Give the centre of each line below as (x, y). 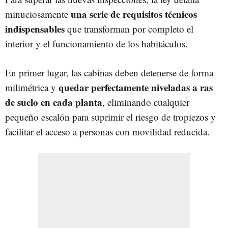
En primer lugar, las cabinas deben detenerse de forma (109, 72)
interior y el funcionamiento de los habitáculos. (96, 43)
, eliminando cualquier (146, 102)
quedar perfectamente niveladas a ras (136, 87)
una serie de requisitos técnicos (134, 14)
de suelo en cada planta (54, 102)
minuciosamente (38, 14)
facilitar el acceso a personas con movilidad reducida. (107, 131)
